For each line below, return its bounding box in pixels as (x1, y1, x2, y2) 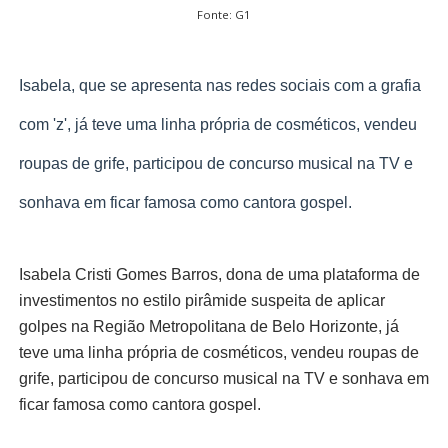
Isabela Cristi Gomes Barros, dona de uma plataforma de (18, 266, 420, 284)
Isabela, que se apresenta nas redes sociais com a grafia (18, 77, 421, 95)
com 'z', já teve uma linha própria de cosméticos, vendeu (18, 116, 417, 134)
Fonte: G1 (197, 7, 251, 23)
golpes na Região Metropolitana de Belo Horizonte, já (18, 318, 399, 336)
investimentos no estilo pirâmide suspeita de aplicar (18, 292, 385, 310)
